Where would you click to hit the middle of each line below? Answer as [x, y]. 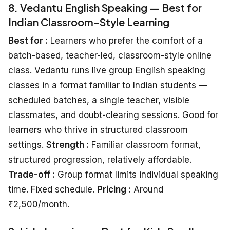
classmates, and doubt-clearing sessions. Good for [113, 115]
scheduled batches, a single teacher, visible [99, 100]
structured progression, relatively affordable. [100, 159]
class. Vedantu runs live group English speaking [107, 70]
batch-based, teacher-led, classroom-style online [110, 55]
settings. [27, 145]
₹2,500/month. [39, 204]
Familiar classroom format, [145, 145]
